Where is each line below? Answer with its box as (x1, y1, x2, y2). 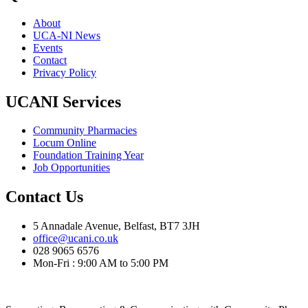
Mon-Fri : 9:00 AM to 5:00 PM (33, 257, 168, 269)
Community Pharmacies (33, 124, 137, 137)
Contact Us (5, 188, 83, 206)
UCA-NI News (33, 29, 100, 41)
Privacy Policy (33, 66, 96, 78)
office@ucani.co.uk (33, 232, 118, 245)
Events (33, 41, 63, 54)
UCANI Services (5, 92, 121, 111)
